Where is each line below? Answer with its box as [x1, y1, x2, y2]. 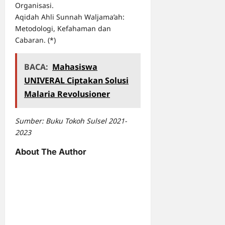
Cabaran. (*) [15, 35, 56, 45]
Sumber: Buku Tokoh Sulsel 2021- [15, 116, 127, 126]
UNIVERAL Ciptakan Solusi [24, 75, 129, 86]
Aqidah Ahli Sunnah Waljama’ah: [15, 12, 125, 22]
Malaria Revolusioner [24, 88, 110, 100]
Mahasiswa [52, 61, 97, 73]
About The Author [15, 147, 86, 157]
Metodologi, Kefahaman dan [15, 24, 111, 34]
